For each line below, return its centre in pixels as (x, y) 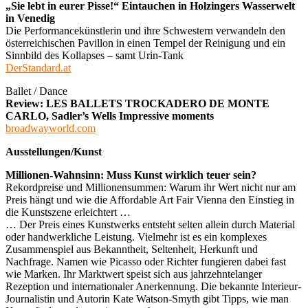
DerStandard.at (38, 67)
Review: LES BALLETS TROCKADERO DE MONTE (137, 103)
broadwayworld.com (51, 128)
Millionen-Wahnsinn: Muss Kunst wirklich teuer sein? (131, 175)
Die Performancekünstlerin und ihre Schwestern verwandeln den (145, 30)
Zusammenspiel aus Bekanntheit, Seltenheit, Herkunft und (132, 249)
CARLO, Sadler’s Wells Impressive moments (110, 115)
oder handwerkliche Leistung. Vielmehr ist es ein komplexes (136, 236)
